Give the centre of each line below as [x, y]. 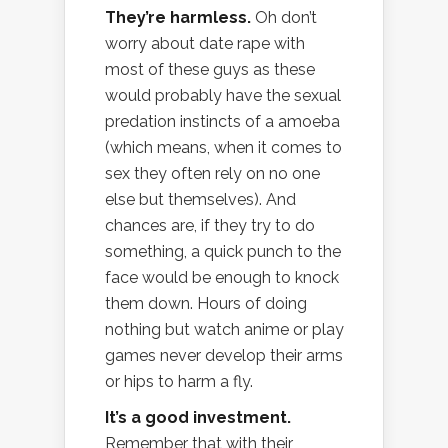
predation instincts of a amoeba [222, 122]
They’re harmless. [178, 18]
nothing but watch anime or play [224, 330]
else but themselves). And [200, 200]
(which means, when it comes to [223, 148]
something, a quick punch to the [223, 252]
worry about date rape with [205, 44]
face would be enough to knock [222, 278]
